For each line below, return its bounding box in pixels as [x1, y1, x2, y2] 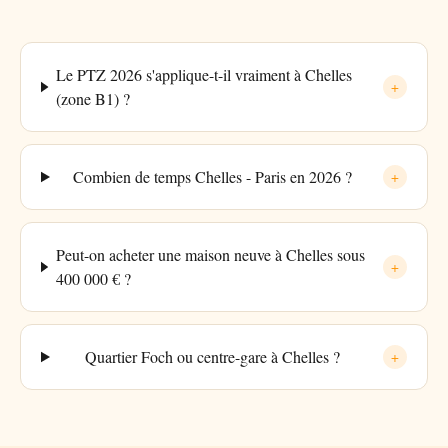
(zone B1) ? [56, 88, 131, 109]
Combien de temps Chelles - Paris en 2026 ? [72, 166, 352, 187]
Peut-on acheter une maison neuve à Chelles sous [55, 244, 365, 265]
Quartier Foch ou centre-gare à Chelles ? [84, 346, 340, 367]
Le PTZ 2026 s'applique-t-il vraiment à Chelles [56, 64, 353, 85]
